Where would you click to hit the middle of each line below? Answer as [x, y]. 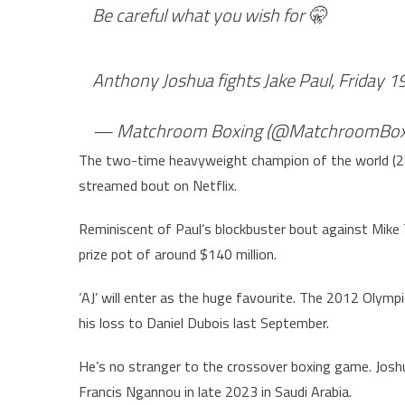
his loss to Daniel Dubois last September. [204, 322]
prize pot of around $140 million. [178, 254]
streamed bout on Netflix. [158, 185]
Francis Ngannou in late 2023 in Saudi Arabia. [215, 391]
